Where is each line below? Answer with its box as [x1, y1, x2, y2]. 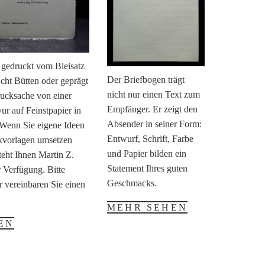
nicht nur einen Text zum [106, 89, 200, 99]
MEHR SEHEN [106, 202, 188, 212]
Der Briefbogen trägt [106, 74, 185, 85]
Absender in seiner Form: [106, 118, 202, 129]
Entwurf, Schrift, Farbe [106, 133, 193, 144]
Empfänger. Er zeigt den [106, 104, 198, 114]
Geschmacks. [106, 177, 157, 188]
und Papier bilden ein [106, 148, 186, 159]
